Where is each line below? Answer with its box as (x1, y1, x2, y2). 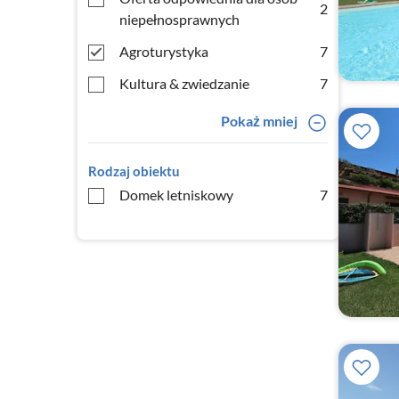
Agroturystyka (119, 43, 208, 60)
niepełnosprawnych (119, 11, 240, 28)
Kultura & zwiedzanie (119, 75, 249, 92)
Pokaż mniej (220, 112, 297, 129)
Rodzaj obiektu (88, 163, 180, 179)
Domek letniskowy (119, 186, 233, 203)
